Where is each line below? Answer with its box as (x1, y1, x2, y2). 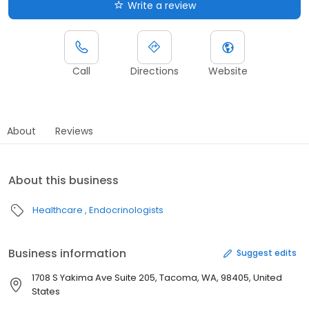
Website (208, 63, 248, 78)
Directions (130, 63, 179, 78)
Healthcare (32, 203, 83, 217)
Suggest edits (237, 247, 297, 259)
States (32, 284, 60, 298)
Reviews (55, 123, 93, 138)
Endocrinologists (89, 203, 163, 217)
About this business (8, 172, 119, 188)
